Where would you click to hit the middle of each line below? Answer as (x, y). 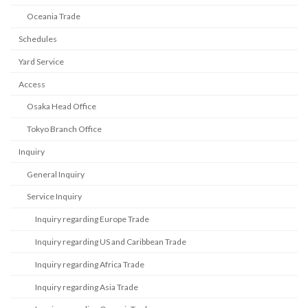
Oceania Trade (54, 16)
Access (32, 84)
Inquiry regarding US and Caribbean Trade (111, 242)
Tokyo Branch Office (64, 129)
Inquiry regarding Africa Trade (90, 264)
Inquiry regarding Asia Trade (87, 287)
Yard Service (41, 61)
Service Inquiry (54, 197)
